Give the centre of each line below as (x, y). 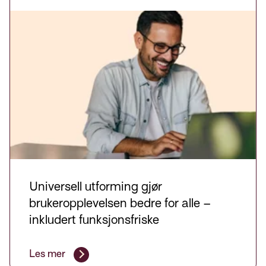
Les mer (48, 254)
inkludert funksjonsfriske (94, 219)
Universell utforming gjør (96, 186)
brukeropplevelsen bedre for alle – (120, 203)
